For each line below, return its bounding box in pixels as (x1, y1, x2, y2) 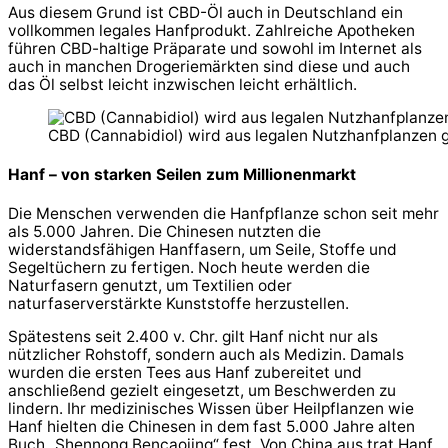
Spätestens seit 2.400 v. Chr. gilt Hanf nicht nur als (8, 327, 378, 346)
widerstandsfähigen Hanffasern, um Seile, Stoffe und (8, 239, 397, 259)
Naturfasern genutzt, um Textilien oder (8, 275, 292, 295)
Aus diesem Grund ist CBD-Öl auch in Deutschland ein (8, 2, 403, 22)
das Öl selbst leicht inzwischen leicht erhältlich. (8, 74, 357, 94)
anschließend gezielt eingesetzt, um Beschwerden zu (8, 381, 396, 400)
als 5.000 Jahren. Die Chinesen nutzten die (8, 221, 321, 241)
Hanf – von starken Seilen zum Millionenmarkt (8, 164, 356, 184)
